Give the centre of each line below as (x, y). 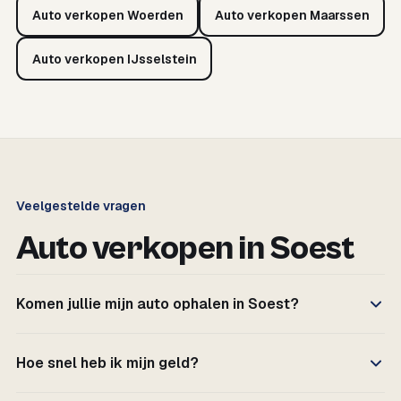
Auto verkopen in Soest (186, 249)
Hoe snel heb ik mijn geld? (107, 363)
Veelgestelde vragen (81, 206)
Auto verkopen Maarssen (292, 15)
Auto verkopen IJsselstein (114, 59)
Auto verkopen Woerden (107, 15)
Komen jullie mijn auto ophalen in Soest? (158, 304)
